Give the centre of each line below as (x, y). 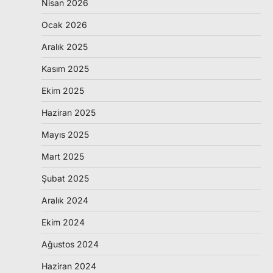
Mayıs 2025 (65, 135)
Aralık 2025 (65, 47)
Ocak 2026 (64, 25)
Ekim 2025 (63, 91)
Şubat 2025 (65, 179)
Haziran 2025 (69, 113)
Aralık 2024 (65, 200)
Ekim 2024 (63, 222)
